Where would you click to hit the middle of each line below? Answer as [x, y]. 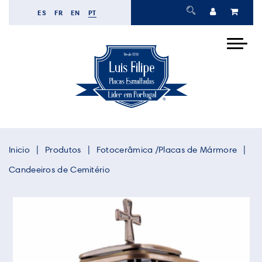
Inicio [19, 150]
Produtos [63, 150]
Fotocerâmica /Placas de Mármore [167, 150]
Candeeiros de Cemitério [59, 170]
